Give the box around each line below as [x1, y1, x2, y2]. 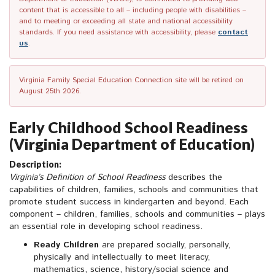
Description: [9, 159, 61, 170]
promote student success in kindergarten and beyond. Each [9, 196, 249, 209]
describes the [165, 171, 222, 184]
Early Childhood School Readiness [9, 118, 248, 137]
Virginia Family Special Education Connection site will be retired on [19, 75, 244, 86]
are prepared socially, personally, [99, 239, 230, 252]
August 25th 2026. [19, 86, 81, 97]
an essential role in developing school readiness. [9, 220, 203, 233]
